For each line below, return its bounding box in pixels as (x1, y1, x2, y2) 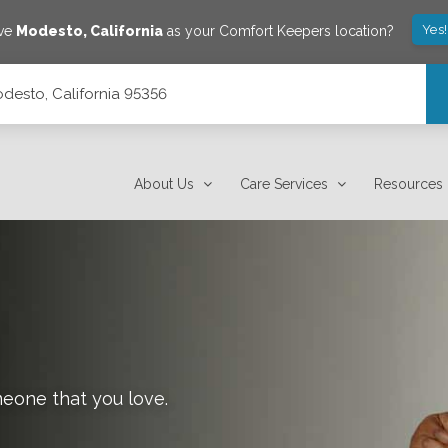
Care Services (240, 176, 329, 192)
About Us (134, 176, 195, 192)
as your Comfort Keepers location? (162, 22, 394, 39)
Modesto (15, 22, 83, 39)
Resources (374, 176, 444, 192)
